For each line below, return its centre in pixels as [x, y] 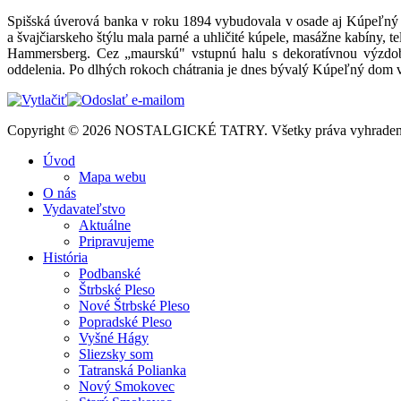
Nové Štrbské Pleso [134, 305]
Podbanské [110, 273]
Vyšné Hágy [114, 337]
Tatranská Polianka [132, 370]
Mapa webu [112, 176]
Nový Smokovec [127, 386]
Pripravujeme [116, 241]
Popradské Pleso [125, 321]
